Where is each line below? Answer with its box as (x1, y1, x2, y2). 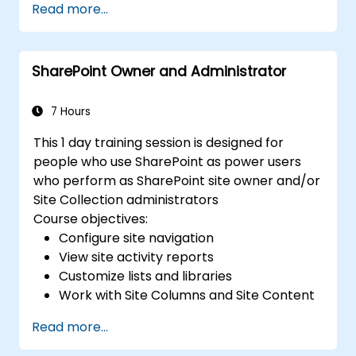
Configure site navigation (59, 228, 215, 247)
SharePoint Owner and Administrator (32, 61, 286, 81)
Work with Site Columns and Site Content (59, 285, 315, 304)
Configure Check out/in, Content (59, 323, 263, 342)
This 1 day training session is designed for (33, 133, 284, 152)
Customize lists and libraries (59, 266, 233, 285)
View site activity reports (59, 247, 215, 266)
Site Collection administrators (33, 190, 219, 209)
